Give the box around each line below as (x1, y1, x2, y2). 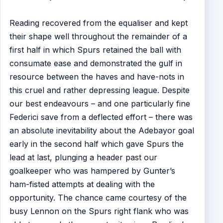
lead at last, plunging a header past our (9, 152, 157, 163)
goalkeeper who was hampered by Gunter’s (9, 166, 175, 176)
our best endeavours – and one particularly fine (9, 99, 190, 109)
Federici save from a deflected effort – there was (9, 112, 193, 122)
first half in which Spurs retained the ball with (9, 45, 181, 55)
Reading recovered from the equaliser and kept (9, 18, 188, 28)
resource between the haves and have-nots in (9, 72, 184, 82)
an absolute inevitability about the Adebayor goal (9, 125, 194, 136)
